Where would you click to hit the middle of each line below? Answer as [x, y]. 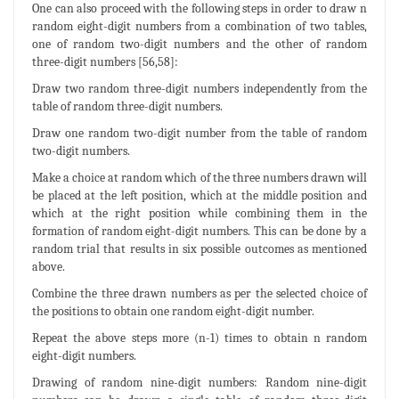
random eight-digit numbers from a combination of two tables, [199, 26]
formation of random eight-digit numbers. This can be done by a [199, 231]
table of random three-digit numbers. [127, 106]
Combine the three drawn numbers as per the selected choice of [199, 293]
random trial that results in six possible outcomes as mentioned [199, 248]
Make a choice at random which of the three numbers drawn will [199, 177]
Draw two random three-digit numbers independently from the [199, 88]
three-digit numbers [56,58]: [105, 61]
